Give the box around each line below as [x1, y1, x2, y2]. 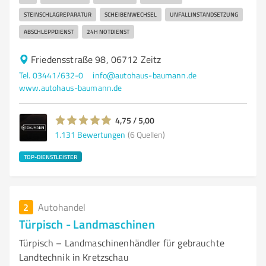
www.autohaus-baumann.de [19, 82, 122, 93]
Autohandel [38, 201, 86, 214]
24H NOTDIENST [87, 27, 129, 36]
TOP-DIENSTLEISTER [24, 153, 77, 161]
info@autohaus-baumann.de [93, 69, 197, 81]
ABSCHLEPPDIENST [24, 27, 74, 36]
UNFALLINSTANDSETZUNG [170, 10, 238, 18]
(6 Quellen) [128, 128, 165, 140]
